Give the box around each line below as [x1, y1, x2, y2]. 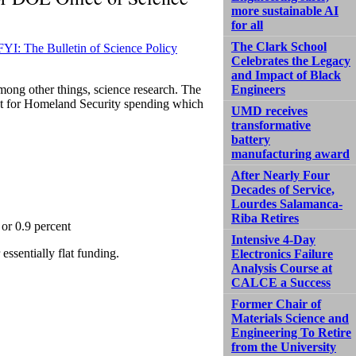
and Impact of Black [231, 68, 341, 82]
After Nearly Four [231, 168, 330, 182]
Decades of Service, [231, 182, 335, 196]
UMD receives [231, 103, 308, 118]
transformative [231, 118, 311, 132]
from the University [231, 339, 336, 354]
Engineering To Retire [231, 325, 351, 339]
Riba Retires [231, 211, 299, 225]
